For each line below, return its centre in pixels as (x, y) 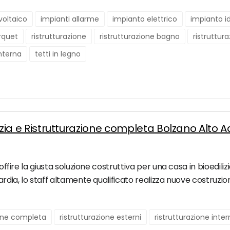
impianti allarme (70, 19)
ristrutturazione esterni (100, 217)
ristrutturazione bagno (140, 37)
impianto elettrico (145, 19)
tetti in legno (58, 54)
